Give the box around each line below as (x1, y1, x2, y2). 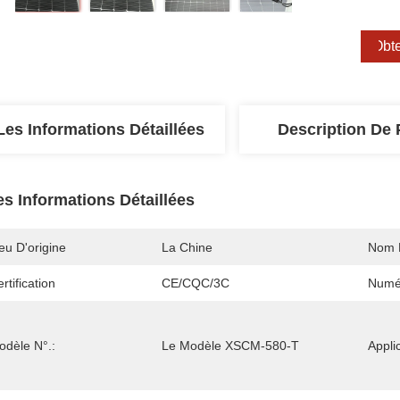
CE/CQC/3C (162, 276, 229, 290)
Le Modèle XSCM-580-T (162, 338, 299, 353)
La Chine (162, 240, 212, 254)
